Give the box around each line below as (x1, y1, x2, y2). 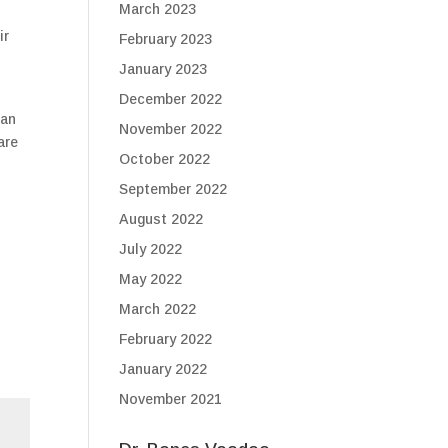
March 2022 (119, 301, 197, 317)
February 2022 (119, 331, 213, 347)
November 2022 (119, 121, 223, 137)
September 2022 (119, 181, 228, 197)
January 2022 (119, 361, 208, 377)
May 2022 (119, 271, 183, 287)
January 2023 (119, 61, 208, 77)
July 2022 (119, 241, 183, 257)
